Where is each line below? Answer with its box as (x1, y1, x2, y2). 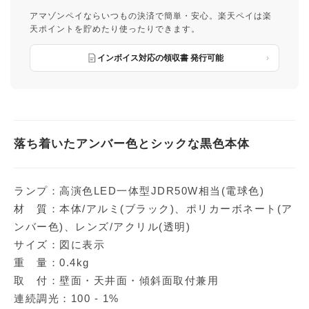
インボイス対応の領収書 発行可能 (97, 52, 223, 63)
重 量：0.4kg (14, 257, 90, 269)
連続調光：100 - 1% (14, 292, 119, 305)
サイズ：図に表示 (14, 239, 105, 251)
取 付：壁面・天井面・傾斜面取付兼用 (14, 275, 219, 287)
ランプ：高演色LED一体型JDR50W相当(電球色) (14, 185, 264, 197)
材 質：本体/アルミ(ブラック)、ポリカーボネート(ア (14, 203, 293, 215)
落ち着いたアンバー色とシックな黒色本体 (14, 137, 250, 151)
